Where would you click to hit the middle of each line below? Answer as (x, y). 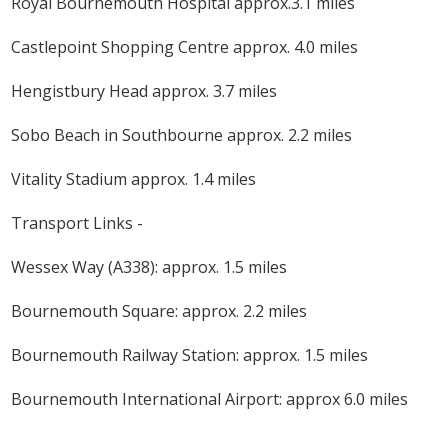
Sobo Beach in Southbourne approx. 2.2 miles (182, 135)
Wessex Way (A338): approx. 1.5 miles (149, 267)
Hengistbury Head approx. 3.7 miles (144, 91)
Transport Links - (77, 223)
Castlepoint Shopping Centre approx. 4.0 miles (185, 47)
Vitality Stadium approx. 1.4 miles (134, 179)
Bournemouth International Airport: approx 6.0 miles (210, 399)
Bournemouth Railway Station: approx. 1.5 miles (190, 355)
